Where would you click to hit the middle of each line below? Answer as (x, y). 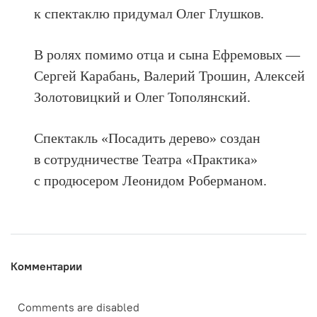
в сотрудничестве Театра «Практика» (146, 159)
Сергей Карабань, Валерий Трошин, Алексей (170, 75)
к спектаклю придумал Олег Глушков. (149, 13)
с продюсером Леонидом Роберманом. (151, 180)
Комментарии (46, 266)
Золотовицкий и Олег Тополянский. (143, 97)
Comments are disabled (79, 307)
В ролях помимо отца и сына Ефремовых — (167, 54)
